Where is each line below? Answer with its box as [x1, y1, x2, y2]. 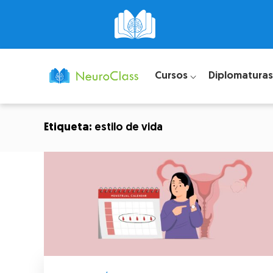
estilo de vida [94, 122, 163, 133]
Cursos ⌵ [154, 70, 196, 81]
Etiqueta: [44, 122, 94, 133]
